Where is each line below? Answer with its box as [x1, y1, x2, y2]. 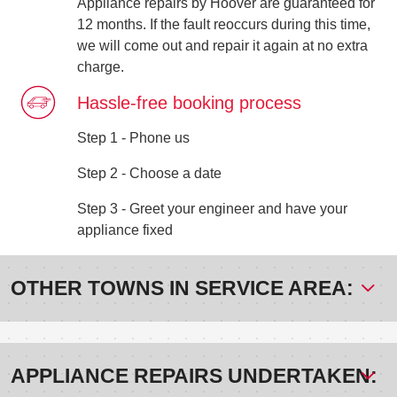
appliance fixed [76, 222, 173, 237]
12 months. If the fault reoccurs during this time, [76, 16, 370, 32]
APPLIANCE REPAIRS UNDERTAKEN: [11, 363, 378, 387]
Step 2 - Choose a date [76, 165, 222, 181]
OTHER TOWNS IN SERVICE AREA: [11, 276, 354, 300]
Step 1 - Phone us [76, 129, 190, 145]
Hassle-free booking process [76, 92, 301, 113]
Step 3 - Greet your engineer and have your [76, 200, 347, 216]
